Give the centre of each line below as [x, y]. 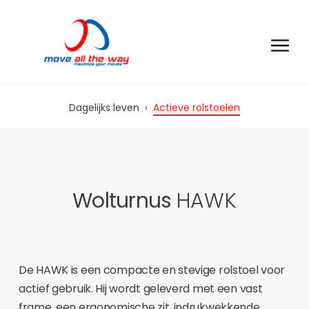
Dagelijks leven [104, 108]
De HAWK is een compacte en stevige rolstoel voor [152, 270]
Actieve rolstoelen [197, 108]
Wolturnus [124, 201]
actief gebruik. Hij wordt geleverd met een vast [141, 289]
